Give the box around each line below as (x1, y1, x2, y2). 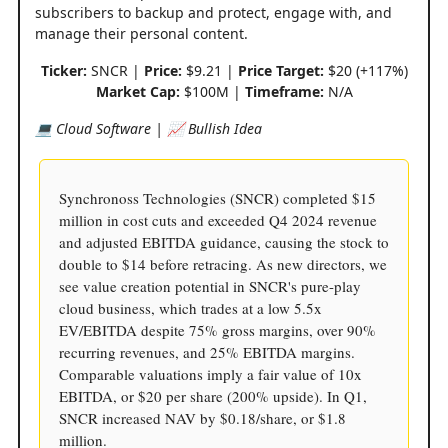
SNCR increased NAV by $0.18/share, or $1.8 (59, 407, 346, 428)
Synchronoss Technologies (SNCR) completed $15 (59, 187, 376, 208)
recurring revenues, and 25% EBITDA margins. (59, 341, 355, 362)
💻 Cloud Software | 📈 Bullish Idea (35, 118, 262, 138)
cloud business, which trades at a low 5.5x (59, 297, 322, 318)
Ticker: (40, 60, 87, 80)
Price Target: (237, 60, 324, 80)
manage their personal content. (35, 23, 248, 43)
